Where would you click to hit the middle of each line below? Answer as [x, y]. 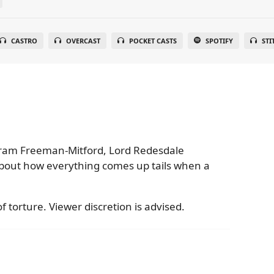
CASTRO [24, 41]
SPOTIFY [220, 41]
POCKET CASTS [153, 41]
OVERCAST [83, 41]
